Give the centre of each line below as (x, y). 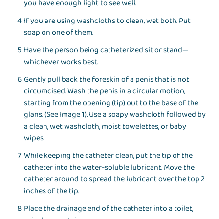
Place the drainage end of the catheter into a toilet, (109, 209)
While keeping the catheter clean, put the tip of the (109, 156)
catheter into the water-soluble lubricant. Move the (109, 168)
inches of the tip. (52, 191)
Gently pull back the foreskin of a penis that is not (107, 80)
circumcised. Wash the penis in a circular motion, (105, 91)
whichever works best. (61, 62)
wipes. (34, 138)
